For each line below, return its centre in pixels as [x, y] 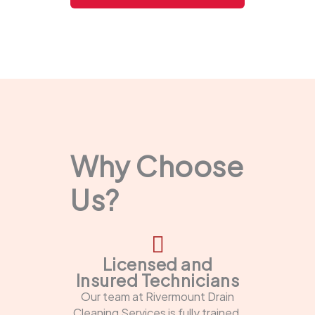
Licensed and [157, 264]
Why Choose [157, 166]
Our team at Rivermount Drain [157, 297]
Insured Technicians [157, 280]
